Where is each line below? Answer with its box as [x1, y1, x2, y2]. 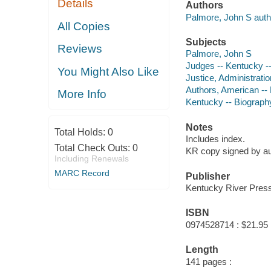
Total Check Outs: [54, 142, 132, 153]
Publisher [185, 171, 230, 181]
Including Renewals [54, 153, 129, 163]
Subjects [185, 36, 226, 47]
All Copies [57, 19, 111, 33]
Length [185, 244, 218, 255]
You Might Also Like [57, 65, 160, 78]
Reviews [57, 42, 103, 56]
